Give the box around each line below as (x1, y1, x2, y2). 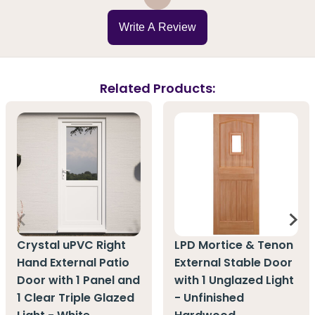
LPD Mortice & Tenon (174, 237, 293, 254)
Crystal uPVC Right (17, 237, 126, 254)
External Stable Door (174, 255, 292, 271)
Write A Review (119, 21, 196, 34)
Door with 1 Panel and (17, 272, 140, 289)
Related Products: (100, 79, 215, 97)
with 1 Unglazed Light (174, 272, 294, 289)
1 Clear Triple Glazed (17, 290, 134, 307)
